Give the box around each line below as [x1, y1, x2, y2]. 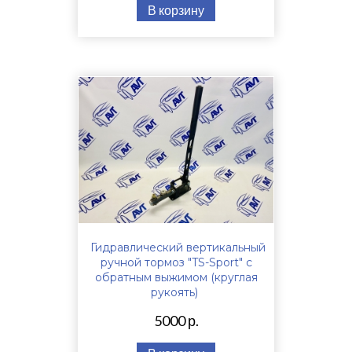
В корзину [148, 2, 204, 17]
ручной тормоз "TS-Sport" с [100, 255, 252, 269]
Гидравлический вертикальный [90, 240, 266, 255]
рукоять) [150, 284, 198, 299]
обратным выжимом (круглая [94, 269, 258, 284]
